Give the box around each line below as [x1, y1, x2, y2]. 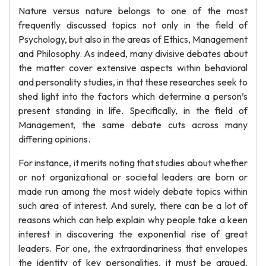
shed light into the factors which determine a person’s [18, 90, 248, 102]
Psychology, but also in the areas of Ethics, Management [18, 33, 248, 45]
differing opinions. [18, 133, 90, 145]
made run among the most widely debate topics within [18, 185, 248, 197]
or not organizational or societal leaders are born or [18, 171, 248, 183]
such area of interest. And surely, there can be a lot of [18, 199, 248, 211]
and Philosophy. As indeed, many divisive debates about [18, 47, 248, 59]
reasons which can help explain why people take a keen [18, 214, 248, 226]
